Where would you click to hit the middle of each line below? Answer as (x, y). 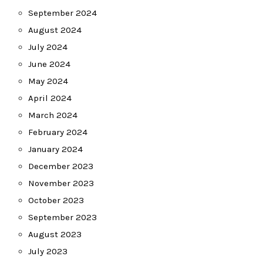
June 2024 (49, 64)
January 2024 (55, 149)
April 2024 (50, 98)
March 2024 (53, 115)
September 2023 (63, 217)
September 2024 (63, 13)
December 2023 (61, 166)
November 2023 (61, 183)
